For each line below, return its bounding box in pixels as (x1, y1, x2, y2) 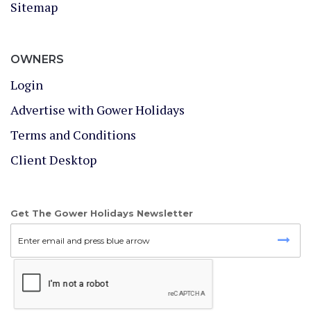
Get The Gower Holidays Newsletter (10, 208, 193, 219)
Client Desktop (10, 151, 96, 168)
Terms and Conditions (10, 126, 136, 143)
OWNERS (10, 53, 64, 66)
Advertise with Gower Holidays (10, 101, 185, 118)
